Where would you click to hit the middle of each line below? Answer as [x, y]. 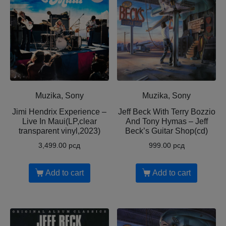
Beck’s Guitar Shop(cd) [167, 131]
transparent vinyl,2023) [59, 131]
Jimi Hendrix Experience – [60, 111]
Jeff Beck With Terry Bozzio [166, 111]
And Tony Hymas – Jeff [166, 121]
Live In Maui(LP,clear [59, 121]
